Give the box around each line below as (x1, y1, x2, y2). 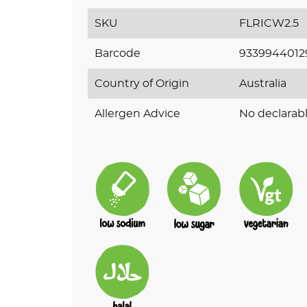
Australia (239, 77, 287, 89)
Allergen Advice (94, 108, 180, 119)
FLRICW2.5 (239, 17, 299, 29)
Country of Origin (94, 77, 189, 89)
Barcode (94, 47, 140, 59)
